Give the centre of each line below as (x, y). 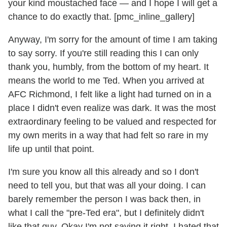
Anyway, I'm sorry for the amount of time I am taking (113, 40)
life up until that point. (51, 149)
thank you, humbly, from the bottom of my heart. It (108, 67)
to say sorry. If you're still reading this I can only (103, 53)
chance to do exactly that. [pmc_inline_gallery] (101, 17)
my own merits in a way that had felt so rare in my (108, 136)
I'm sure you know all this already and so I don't (103, 172)
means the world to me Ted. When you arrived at (106, 81)
